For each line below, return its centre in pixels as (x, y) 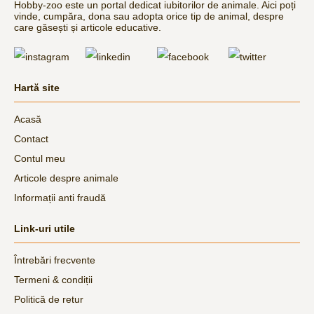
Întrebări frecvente (55, 260)
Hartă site (37, 87)
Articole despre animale (66, 178)
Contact (31, 138)
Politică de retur (49, 299)
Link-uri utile (45, 228)
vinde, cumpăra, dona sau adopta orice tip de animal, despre (149, 16)
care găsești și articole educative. (88, 27)
